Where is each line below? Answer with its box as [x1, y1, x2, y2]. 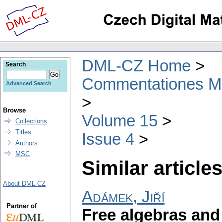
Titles [15, 128, 31, 136]
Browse [3, 107, 26, 114]
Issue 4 [82, 130, 134, 148]
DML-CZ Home [82, 56, 191, 75]
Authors [15, 139, 38, 147]
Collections [15, 117, 47, 125]
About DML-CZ [3, 180, 46, 187]
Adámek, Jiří [82, 188, 165, 206]
